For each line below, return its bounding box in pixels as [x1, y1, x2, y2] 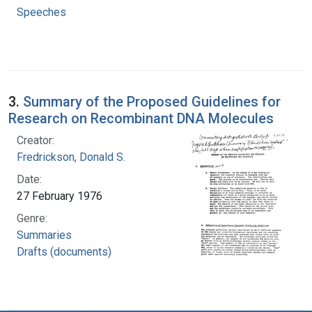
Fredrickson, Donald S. [17, 150, 125, 164]
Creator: [17, 133, 54, 147]
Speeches [17, 5, 66, 19]
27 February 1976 [17, 189, 102, 203]
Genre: [17, 211, 47, 225]
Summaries [17, 228, 72, 242]
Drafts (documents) [17, 244, 111, 258]
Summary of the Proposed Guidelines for [23, 93, 281, 110]
